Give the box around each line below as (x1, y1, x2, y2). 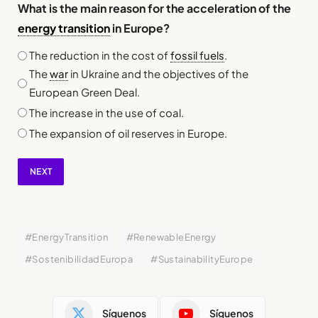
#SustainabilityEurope (150, 253, 253, 265)
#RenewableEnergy (126, 231, 216, 243)
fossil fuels (170, 48, 224, 62)
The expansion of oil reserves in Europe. (29, 126, 227, 140)
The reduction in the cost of (29, 48, 170, 62)
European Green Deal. (29, 85, 140, 99)
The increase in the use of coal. (29, 105, 184, 119)
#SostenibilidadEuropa (25, 253, 133, 265)
